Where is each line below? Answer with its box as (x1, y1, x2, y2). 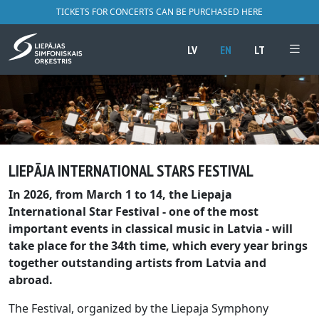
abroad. (9, 272, 53, 288)
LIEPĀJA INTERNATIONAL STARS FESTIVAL (9, 160, 253, 182)
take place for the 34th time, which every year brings (9, 238, 308, 254)
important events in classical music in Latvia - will (9, 221, 293, 237)
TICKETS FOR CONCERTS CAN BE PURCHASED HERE (56, 6, 263, 18)
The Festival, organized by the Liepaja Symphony (9, 300, 268, 317)
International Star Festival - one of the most (9, 204, 258, 220)
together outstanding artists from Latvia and (9, 255, 266, 271)
